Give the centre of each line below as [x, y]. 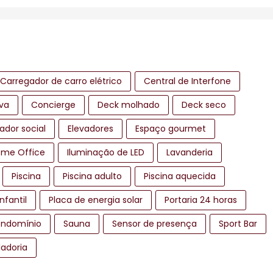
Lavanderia [190, 152]
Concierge [53, 105]
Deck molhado [129, 105]
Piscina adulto [92, 176]
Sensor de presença [154, 223]
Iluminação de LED [106, 152]
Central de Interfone [187, 81]
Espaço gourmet [171, 128]
